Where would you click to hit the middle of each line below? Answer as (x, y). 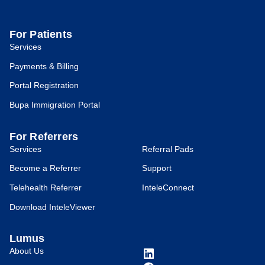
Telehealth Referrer (45, 188)
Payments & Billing (44, 66)
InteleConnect (168, 188)
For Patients (41, 34)
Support (156, 169)
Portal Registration (44, 86)
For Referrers (44, 136)
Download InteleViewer (52, 207)
